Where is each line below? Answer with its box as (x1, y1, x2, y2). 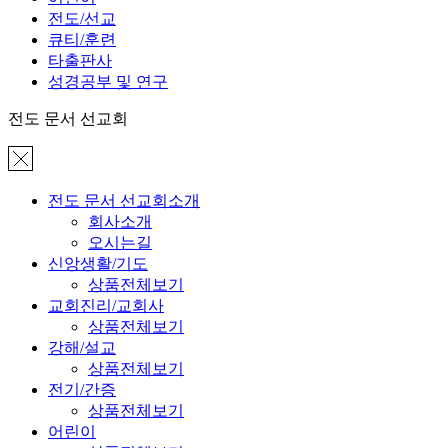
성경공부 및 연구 (48, 72, 168, 90)
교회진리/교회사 (48, 296, 164, 314)
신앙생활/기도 (48, 254, 148, 272)
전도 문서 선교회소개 (48, 191, 200, 209)
